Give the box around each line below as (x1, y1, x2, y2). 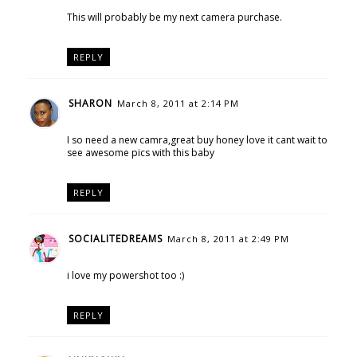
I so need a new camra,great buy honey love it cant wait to (66, 132, 328, 147)
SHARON (68, 96, 112, 110)
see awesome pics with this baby (66, 145, 214, 159)
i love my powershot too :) (66, 268, 184, 282)
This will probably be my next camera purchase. (66, 10, 282, 25)
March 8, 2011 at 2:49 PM (167, 232, 289, 245)
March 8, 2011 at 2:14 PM (116, 96, 239, 109)
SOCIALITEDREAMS (68, 231, 163, 245)
